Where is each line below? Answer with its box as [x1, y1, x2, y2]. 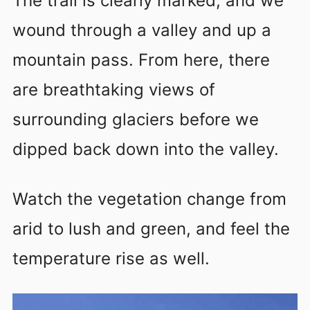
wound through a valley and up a [12, 20, 271, 41]
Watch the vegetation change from [12, 189, 286, 210]
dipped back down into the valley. [12, 139, 279, 160]
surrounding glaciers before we [12, 109, 259, 130]
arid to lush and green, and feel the [12, 219, 290, 239]
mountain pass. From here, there [12, 50, 270, 71]
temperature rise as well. [12, 248, 210, 269]
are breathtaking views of [12, 80, 215, 100]
